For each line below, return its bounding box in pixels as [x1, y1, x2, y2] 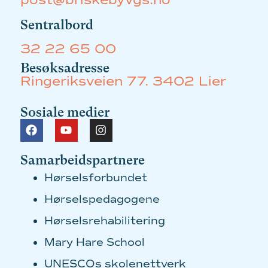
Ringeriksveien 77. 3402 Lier [20, 72, 226, 90]
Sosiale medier [20, 104, 109, 120]
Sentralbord [20, 17, 93, 32]
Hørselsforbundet [44, 170, 147, 184]
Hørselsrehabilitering [44, 214, 165, 227]
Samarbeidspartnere [20, 152, 145, 167]
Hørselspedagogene [44, 192, 160, 206]
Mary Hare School [44, 235, 145, 249]
